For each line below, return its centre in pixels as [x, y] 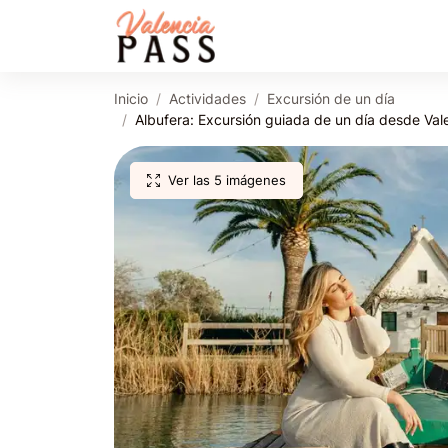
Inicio [131, 98]
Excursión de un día [331, 98]
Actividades [207, 98]
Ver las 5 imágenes [227, 180]
